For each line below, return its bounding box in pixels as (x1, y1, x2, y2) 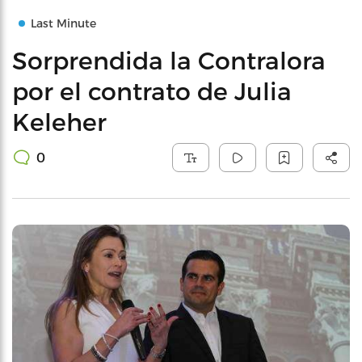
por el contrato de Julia (12, 76, 292, 105)
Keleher (12, 107, 107, 136)
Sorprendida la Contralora (12, 45, 326, 74)
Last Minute (31, 16, 96, 30)
